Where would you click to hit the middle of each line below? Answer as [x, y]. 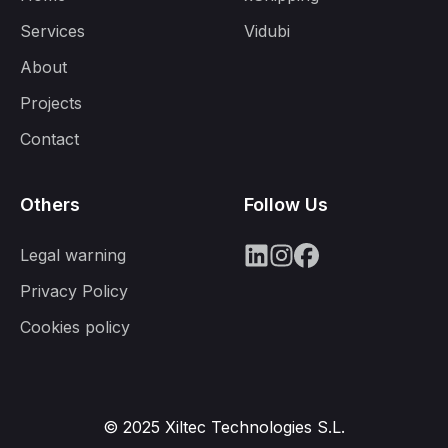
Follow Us [286, 204]
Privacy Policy [74, 291]
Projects [51, 103]
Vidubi [267, 31]
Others [50, 204]
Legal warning [73, 255]
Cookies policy [75, 327]
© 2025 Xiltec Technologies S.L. [224, 427]
